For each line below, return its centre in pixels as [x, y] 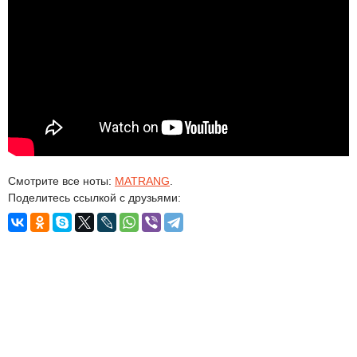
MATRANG [142, 181]
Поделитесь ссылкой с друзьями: [94, 198]
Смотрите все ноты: [61, 181]
